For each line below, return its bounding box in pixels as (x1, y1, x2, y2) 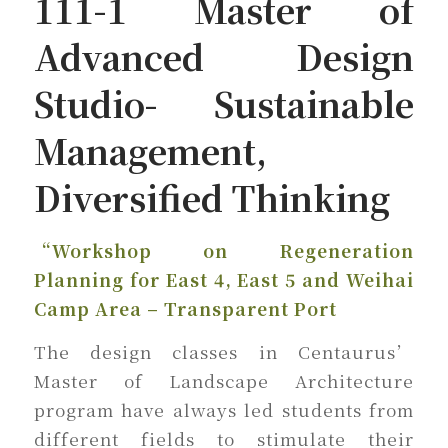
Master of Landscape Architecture (33, 368, 415, 394)
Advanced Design (33, 32, 415, 81)
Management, (33, 126, 267, 175)
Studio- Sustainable (33, 79, 415, 128)
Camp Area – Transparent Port (33, 295, 337, 321)
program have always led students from (33, 397, 415, 423)
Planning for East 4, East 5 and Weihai (33, 266, 415, 292)
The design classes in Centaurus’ (33, 339, 415, 365)
